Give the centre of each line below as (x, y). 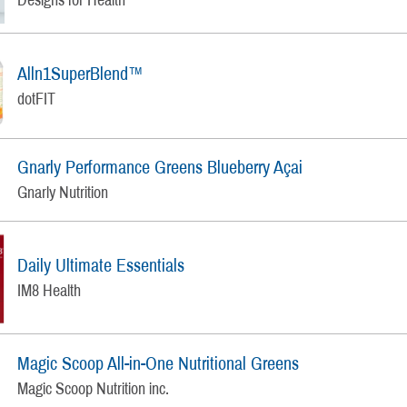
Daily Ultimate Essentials (101, 265)
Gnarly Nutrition (63, 193)
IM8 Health (50, 290)
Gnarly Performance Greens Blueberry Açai (160, 168)
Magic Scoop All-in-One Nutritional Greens (159, 363)
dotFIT (37, 99)
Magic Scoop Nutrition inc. (94, 388)
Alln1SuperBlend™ (80, 73)
